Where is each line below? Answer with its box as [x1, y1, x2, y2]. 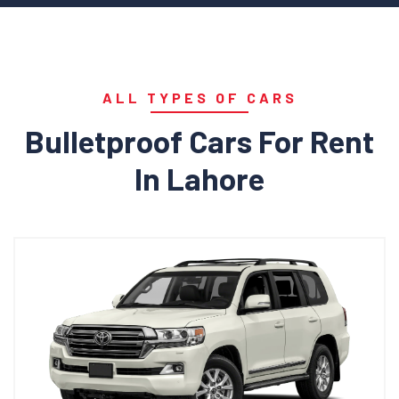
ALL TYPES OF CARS [102, 89, 297, 106]
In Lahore [134, 159, 265, 197]
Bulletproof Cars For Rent [25, 122, 374, 159]
